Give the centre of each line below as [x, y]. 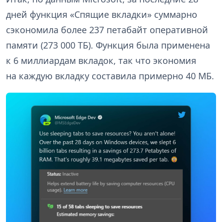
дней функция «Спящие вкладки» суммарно [102, 15]
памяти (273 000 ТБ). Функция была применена [108, 45]
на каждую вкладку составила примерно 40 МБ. [110, 76]
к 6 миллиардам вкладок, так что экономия [101, 61]
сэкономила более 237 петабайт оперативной [107, 30]
